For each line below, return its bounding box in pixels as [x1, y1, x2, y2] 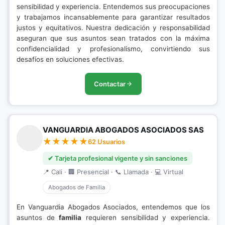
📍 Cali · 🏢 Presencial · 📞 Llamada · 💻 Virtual [43, 168, 183, 176]
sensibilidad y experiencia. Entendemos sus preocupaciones [17, 3, 210, 11]
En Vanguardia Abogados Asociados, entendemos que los [17, 203, 210, 211]
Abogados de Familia [48, 184, 105, 191]
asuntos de [17, 213, 59, 221]
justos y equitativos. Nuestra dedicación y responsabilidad [17, 24, 210, 32]
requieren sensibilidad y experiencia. [81, 213, 210, 221]
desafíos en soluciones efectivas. [17, 55, 124, 63]
